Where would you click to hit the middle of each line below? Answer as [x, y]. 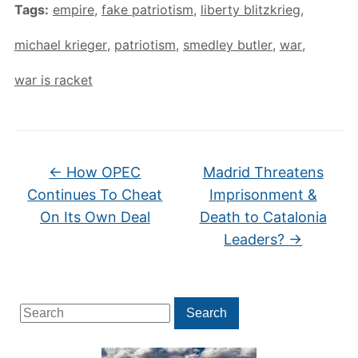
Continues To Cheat [95, 195]
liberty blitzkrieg [250, 10]
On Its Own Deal [95, 217]
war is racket [53, 80]
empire [73, 10]
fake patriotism [147, 10]
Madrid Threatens [263, 172]
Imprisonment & [263, 195]
